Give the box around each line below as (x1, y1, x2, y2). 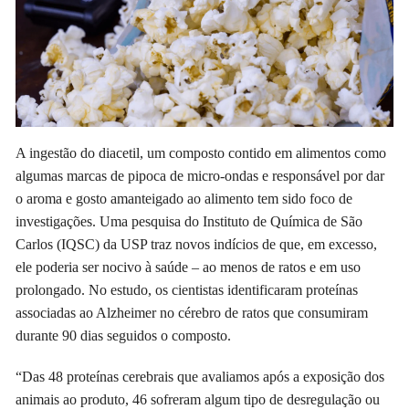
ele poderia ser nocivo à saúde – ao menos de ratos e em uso (16, 259, 362, 276)
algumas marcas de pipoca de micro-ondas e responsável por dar (16, 168, 385, 184)
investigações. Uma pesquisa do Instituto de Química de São (16, 214, 363, 230)
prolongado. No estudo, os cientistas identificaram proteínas (16, 282, 359, 299)
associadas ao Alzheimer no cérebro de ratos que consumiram (16, 305, 369, 321)
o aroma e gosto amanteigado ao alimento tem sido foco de (16, 191, 353, 207)
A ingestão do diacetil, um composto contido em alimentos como (16, 145, 387, 162)
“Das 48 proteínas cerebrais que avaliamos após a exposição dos (16, 369, 385, 385)
